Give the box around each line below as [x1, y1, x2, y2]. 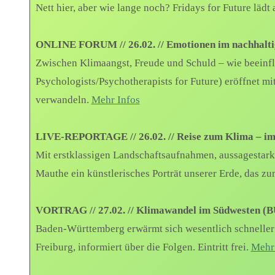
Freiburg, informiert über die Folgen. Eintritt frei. [35, 241, 251, 254]
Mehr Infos [91, 94, 140, 106]
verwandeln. [35, 94, 91, 106]
